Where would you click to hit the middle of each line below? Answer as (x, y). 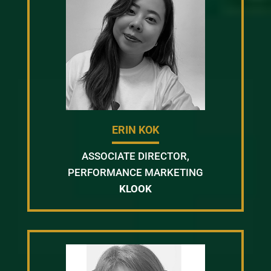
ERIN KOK (135, 129)
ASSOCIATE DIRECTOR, (135, 156)
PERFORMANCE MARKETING (135, 172)
